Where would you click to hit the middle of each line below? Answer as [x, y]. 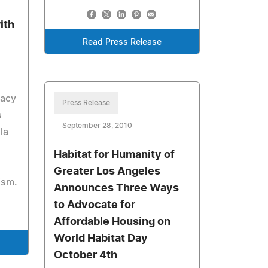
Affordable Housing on [112, 222]
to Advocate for [95, 205]
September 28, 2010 [98, 126]
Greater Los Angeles [107, 172]
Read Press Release [122, 42]
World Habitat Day [101, 239]
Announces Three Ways [117, 188]
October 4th [86, 255]
